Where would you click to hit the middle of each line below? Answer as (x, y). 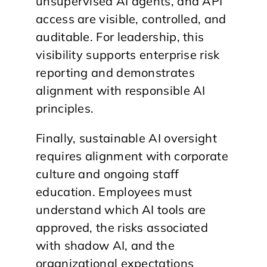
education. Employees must (114, 191)
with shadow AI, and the (105, 245)
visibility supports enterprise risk (128, 54)
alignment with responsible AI (121, 90)
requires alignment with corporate (132, 156)
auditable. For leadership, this (120, 36)
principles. (65, 108)
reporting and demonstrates (115, 72)
